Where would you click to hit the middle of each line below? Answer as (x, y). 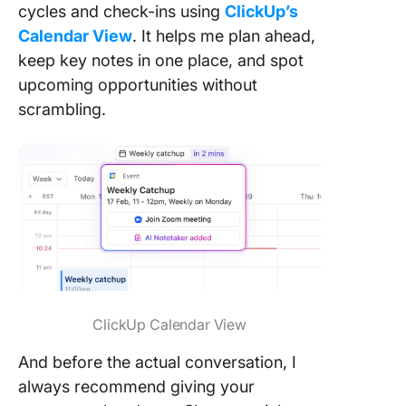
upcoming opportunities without (138, 85)
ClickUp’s (261, 12)
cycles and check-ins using (121, 12)
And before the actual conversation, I (157, 362)
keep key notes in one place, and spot (161, 61)
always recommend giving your (136, 387)
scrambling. (62, 110)
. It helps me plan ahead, (224, 36)
